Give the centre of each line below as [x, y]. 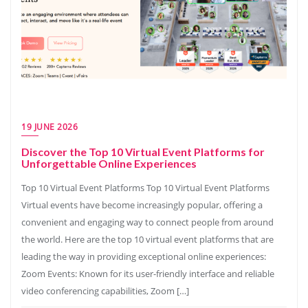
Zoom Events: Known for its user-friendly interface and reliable [148, 274]
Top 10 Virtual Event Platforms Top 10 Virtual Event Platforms [145, 188]
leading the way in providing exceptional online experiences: [144, 256]
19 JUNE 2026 [49, 127]
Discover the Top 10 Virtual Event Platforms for [143, 152]
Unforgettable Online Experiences [109, 163]
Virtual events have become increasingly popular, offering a [142, 205]
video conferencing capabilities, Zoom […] [105, 291]
